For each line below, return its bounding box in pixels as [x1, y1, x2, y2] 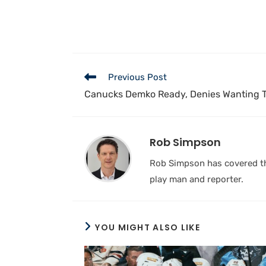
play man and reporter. [150, 173, 243, 185]
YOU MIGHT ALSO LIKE [95, 221, 201, 233]
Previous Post [108, 72, 167, 83]
